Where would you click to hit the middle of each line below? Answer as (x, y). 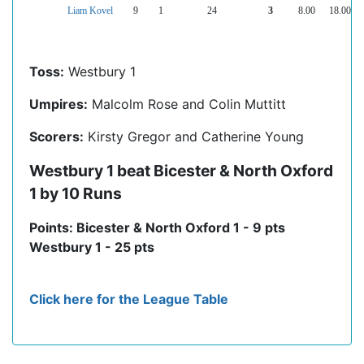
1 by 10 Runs (76, 194)
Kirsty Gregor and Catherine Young (194, 137)
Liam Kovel (90, 11)
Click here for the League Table (129, 299)
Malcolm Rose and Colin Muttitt (187, 104)
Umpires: (58, 104)
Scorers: (56, 137)
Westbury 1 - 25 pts (92, 247)
